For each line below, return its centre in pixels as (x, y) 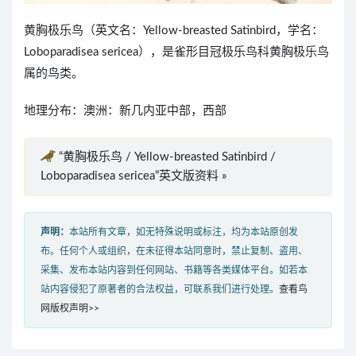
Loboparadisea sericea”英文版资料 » (133, 176)
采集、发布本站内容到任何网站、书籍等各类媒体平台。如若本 (174, 270)
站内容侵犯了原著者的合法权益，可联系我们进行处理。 (160, 289)
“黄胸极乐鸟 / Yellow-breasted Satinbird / (167, 157)
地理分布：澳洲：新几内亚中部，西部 (125, 110)
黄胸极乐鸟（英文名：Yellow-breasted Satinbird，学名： (174, 30)
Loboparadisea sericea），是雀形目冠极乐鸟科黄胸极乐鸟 (176, 52)
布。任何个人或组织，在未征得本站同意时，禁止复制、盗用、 (174, 251)
